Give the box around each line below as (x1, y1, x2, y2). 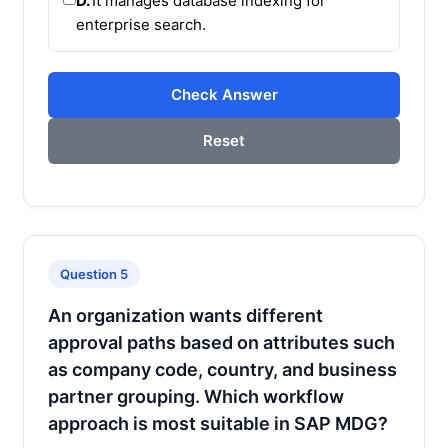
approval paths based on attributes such (48, 331, 395, 353)
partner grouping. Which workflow (48, 385, 344, 407)
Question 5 (60, 265, 128, 282)
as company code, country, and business (48, 358, 397, 380)
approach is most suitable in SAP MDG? (48, 412, 388, 434)
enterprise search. (76, 14, 206, 34)
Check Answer (170, 84, 278, 104)
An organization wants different (48, 304, 323, 326)
